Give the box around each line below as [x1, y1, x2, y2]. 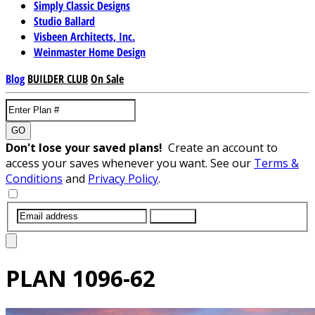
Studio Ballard [34, 13, 95, 29]
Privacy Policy [88, 170, 158, 186]
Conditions [6, 170, 63, 186]
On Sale [91, 70, 124, 86]
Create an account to [168, 139, 278, 155]
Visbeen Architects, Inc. [34, 28, 135, 44]
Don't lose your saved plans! [6, 139, 168, 155]
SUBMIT [155, 210, 191, 221]
